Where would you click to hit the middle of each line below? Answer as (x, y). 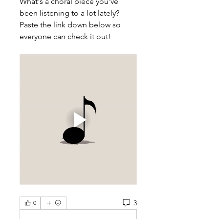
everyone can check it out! (66, 36)
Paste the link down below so (70, 25)
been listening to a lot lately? (69, 13)
